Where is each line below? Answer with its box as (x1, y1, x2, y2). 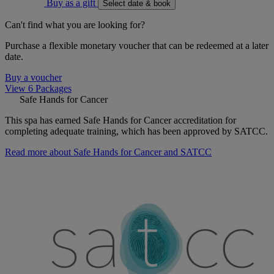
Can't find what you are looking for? (5, 20, 145, 31)
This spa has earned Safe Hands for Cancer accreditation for (5, 115, 236, 126)
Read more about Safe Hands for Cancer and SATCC (5, 147, 212, 158)
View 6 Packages (5, 83, 72, 94)
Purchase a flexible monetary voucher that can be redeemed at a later (5, 40, 268, 51)
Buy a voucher (5, 72, 62, 83)
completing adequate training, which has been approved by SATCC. (5, 126, 268, 137)
